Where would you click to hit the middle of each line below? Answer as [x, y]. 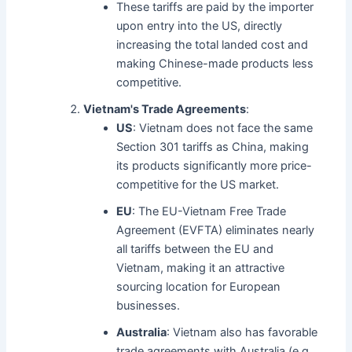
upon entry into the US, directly [200, 26]
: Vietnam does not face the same [223, 128]
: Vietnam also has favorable [242, 333]
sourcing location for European [199, 287]
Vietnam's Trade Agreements [165, 110]
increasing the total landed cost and [213, 45]
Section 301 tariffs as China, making [213, 147]
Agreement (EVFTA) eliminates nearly [216, 231]
